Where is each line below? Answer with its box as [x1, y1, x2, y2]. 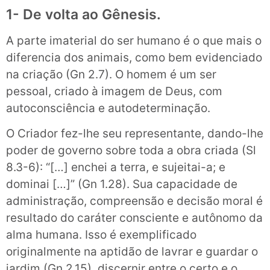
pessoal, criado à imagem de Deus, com [6, 84, 222, 98]
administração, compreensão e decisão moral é [6, 193, 263, 208]
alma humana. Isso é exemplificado [6, 227, 196, 242]
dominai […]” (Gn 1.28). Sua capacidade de [6, 177, 237, 191]
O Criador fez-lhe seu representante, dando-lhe [6, 126, 263, 140]
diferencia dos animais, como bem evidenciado [6, 50, 262, 64]
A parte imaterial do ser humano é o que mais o [6, 33, 262, 48]
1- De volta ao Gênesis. [6, 5, 161, 23]
